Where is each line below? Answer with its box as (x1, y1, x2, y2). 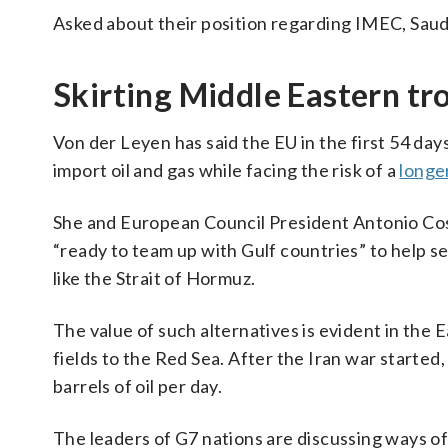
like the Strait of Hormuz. (53, 267, 256, 289)
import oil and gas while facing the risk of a (53, 159, 400, 181)
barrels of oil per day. (53, 375, 223, 397)
